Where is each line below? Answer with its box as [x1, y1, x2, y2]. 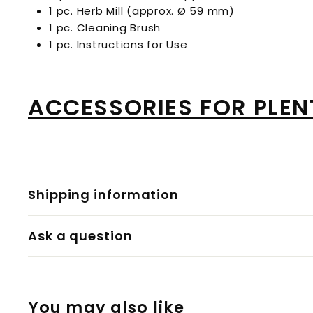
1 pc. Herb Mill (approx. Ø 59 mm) [49, 3, 235, 18]
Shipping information [28, 186, 179, 203]
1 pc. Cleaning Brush [49, 20, 161, 35]
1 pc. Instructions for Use [49, 37, 188, 52]
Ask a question [28, 227, 133, 245]
